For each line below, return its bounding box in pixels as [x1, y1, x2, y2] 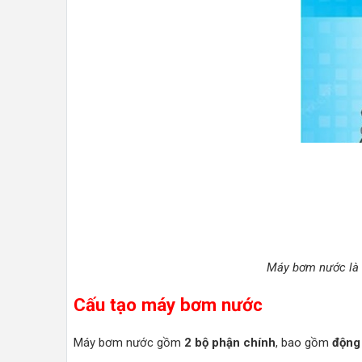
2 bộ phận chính [184, 335, 276, 350]
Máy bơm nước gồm [74, 335, 184, 350]
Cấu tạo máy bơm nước [74, 293, 263, 315]
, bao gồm [276, 335, 332, 350]
